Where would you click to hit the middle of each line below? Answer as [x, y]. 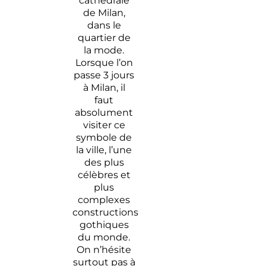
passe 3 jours [104, 75]
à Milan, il [104, 87]
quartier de [104, 37]
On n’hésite [104, 249]
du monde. [104, 237]
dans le [104, 25]
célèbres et [104, 175]
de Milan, [104, 12]
